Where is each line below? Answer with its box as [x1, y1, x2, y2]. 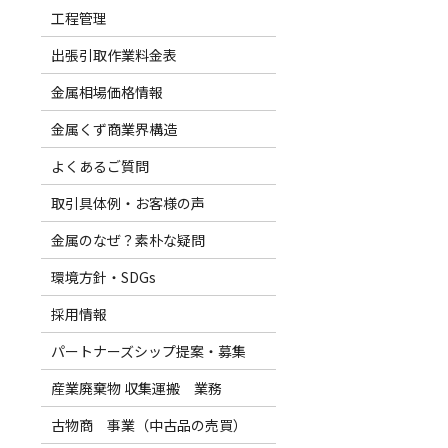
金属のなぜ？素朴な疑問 [50, 230, 205, 251]
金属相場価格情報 [50, 82, 163, 103]
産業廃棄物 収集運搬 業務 [50, 378, 222, 399]
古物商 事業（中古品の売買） [50, 415, 247, 436]
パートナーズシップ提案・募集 [50, 341, 246, 362]
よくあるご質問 [50, 156, 149, 177]
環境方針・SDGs [50, 267, 156, 288]
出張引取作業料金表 [50, 45, 177, 66]
